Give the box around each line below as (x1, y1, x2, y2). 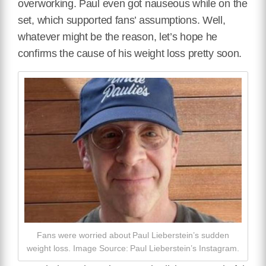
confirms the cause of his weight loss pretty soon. (18, 47, 242, 60)
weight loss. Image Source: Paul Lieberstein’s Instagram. (26, 243, 240, 254)
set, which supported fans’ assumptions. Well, (18, 14, 226, 27)
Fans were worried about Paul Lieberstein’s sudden (36, 230, 230, 240)
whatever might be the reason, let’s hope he (18, 31, 218, 43)
